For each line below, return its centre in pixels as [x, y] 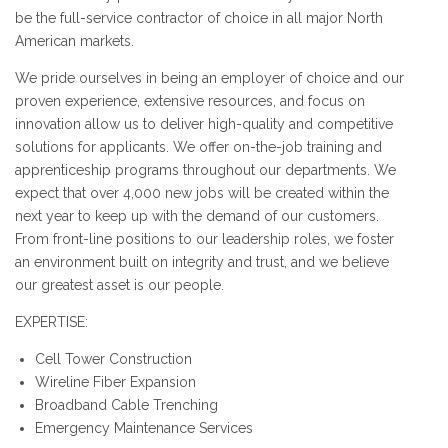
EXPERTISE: [51, 321]
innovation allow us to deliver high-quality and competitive [204, 123]
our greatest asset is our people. [119, 284]
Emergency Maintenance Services [144, 427]
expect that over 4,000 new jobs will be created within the [202, 192]
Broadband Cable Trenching [126, 404]
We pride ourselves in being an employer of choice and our [209, 77]
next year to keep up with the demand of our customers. [197, 215]
